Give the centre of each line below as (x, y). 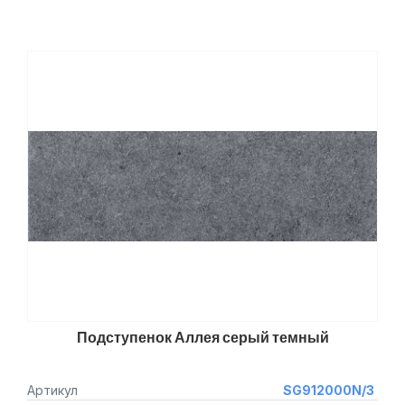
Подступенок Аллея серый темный (202, 337)
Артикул (52, 390)
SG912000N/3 (328, 390)
